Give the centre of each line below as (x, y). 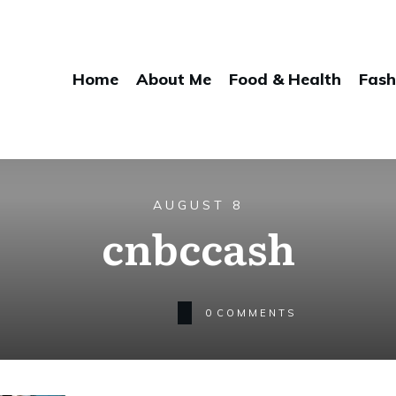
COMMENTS (256, 312)
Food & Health (285, 79)
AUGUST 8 (198, 205)
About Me (174, 79)
